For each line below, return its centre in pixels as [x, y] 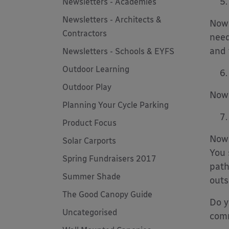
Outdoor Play [87, 87]
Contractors [85, 33]
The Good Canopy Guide [107, 194]
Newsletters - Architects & [112, 20]
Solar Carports [89, 141]
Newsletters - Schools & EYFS [118, 51]
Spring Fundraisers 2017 [109, 159]
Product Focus [89, 123]
